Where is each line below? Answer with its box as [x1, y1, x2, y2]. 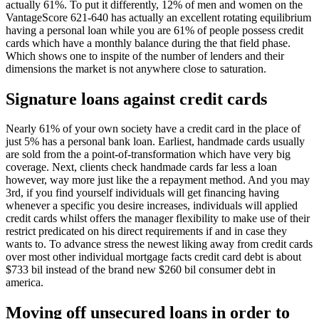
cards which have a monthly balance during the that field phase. [6, 36, 291, 49]
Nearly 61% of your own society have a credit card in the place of [6, 122, 300, 135]
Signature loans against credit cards [6, 89, 267, 108]
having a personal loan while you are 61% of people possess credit [6, 23, 303, 36]
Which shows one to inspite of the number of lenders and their [6, 49, 284, 62]
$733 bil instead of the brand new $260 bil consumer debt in [6, 263, 276, 276]
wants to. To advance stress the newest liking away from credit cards [6, 238, 313, 251]
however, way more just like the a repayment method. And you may [6, 174, 310, 187]
